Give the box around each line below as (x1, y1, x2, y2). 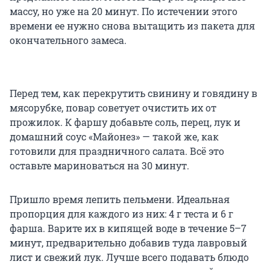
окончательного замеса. (10, 34, 127, 47)
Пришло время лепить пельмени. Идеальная (10, 193, 230, 206)
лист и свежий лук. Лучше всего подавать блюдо (10, 251, 249, 264)
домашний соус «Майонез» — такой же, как (10, 130, 219, 143)
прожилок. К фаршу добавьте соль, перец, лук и (10, 116, 240, 129)
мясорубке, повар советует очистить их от (10, 101, 216, 115)
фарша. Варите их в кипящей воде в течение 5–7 (10, 222, 246, 235)
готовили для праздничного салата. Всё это (10, 145, 224, 158)
